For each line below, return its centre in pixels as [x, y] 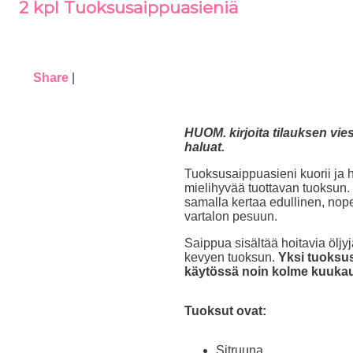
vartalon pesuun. [231, 216]
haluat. [204, 147]
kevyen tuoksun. [231, 257]
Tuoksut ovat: [225, 311]
